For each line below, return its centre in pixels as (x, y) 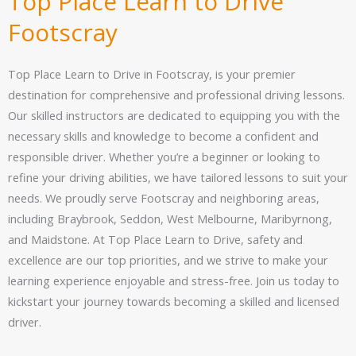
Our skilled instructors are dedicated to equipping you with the (174, 115)
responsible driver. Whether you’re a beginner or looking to (164, 156)
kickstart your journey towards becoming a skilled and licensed (174, 301)
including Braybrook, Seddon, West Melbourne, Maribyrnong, (170, 218)
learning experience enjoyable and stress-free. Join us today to (174, 280)
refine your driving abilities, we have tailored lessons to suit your (178, 177)
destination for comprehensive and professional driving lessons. (176, 94)
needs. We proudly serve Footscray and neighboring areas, (164, 197)
